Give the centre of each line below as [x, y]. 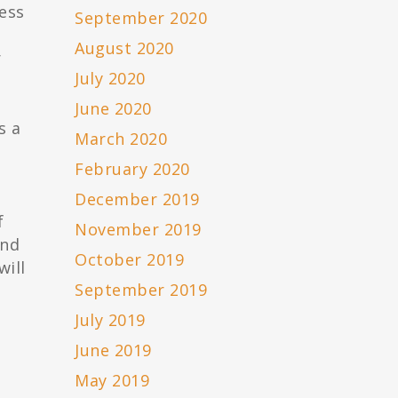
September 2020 [141, 18]
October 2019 [130, 260]
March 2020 [121, 139]
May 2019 [112, 381]
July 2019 [110, 320]
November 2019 [138, 230]
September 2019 [141, 290]
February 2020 [132, 169]
